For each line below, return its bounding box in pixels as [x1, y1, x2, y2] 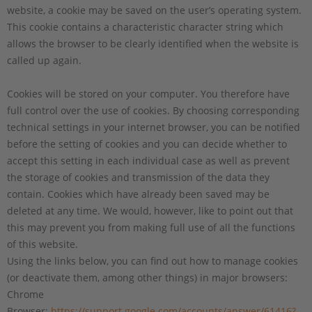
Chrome [7, 287, 44, 301]
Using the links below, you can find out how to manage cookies [7, 253, 298, 267]
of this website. [7, 237, 78, 251]
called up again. [7, 53, 81, 67]
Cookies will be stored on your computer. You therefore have [7, 86, 290, 100]
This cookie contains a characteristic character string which [7, 19, 283, 33]
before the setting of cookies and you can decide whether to [7, 136, 287, 150]
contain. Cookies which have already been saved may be [7, 187, 270, 201]
